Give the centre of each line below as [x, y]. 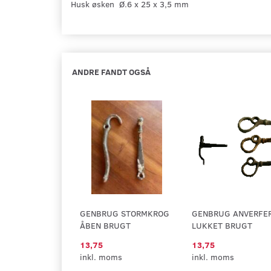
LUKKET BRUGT [222, 225]
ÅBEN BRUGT [105, 225]
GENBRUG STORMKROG [125, 213]
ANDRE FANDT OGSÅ [111, 72]
